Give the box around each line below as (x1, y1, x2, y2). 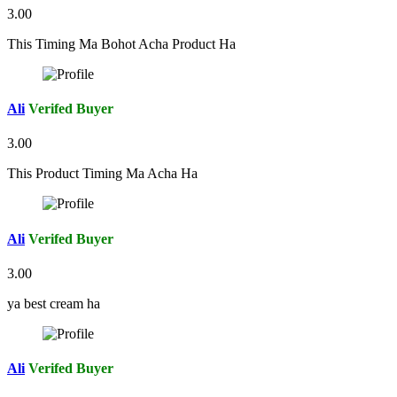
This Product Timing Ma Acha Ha (7, 166, 198, 182)
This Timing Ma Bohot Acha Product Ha (7, 35, 236, 51)
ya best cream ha (7, 296, 100, 311)
